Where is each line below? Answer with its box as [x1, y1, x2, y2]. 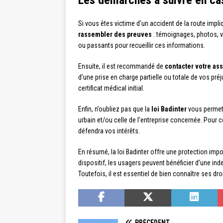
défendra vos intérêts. [78, 126, 140, 135]
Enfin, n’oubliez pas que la [78, 105, 151, 113]
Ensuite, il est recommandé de [78, 62, 165, 70]
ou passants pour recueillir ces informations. [78, 41, 205, 49]
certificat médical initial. [78, 84, 144, 92]
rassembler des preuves [78, 30, 152, 38]
